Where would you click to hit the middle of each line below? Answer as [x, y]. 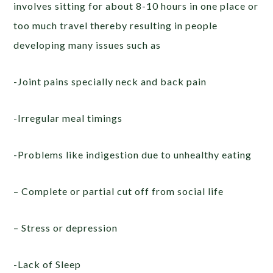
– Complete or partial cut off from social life [119, 191]
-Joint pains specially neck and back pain [110, 82]
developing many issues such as [87, 45]
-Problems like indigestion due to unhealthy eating [133, 155]
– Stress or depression [66, 228]
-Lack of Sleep [48, 264]
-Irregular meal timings [68, 118]
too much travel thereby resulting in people [116, 26]
